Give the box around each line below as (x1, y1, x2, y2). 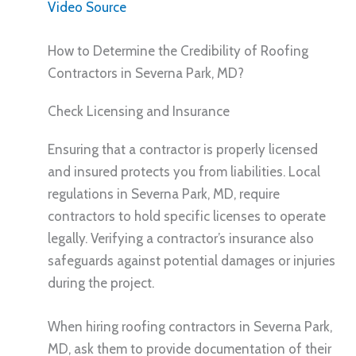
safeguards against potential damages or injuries (48, 253, 335, 269)
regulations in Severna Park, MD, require (48, 186, 280, 203)
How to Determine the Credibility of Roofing (48, 43, 308, 60)
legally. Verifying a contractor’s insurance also (48, 230, 314, 247)
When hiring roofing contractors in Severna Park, (48, 319, 332, 335)
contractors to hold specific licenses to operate (48, 208, 326, 225)
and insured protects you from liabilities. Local (48, 164, 320, 180)
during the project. (48, 275, 154, 292)
